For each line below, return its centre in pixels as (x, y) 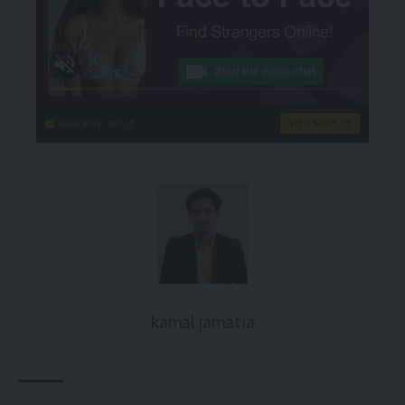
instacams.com (89, 123)
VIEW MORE (314, 123)
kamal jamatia (202, 321)
